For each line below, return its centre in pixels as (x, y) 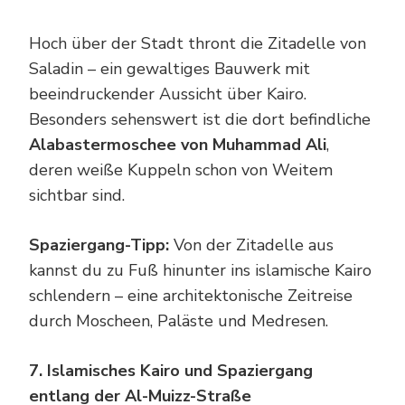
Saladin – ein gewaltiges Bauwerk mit (170, 68)
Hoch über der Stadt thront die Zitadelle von (198, 43)
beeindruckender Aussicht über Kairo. (168, 94)
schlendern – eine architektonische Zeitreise (191, 295)
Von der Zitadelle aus (251, 245)
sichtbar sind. (77, 195)
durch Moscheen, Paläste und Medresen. (179, 320)
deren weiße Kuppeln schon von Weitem (181, 170)
